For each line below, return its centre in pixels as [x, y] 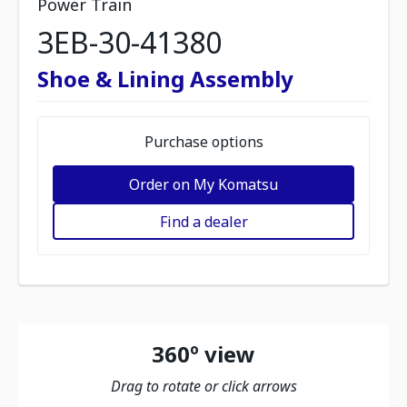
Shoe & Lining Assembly [165, 79]
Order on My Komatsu [203, 184]
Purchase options [203, 142]
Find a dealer [203, 221]
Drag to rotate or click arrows [203, 386]
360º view [203, 354]
